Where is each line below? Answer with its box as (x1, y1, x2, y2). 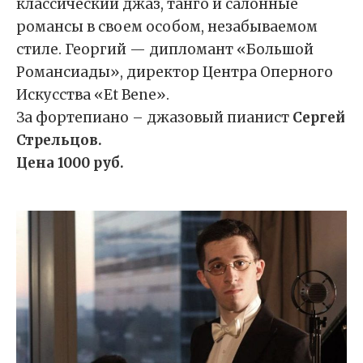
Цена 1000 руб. (16, 154, 124, 172)
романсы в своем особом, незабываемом (16, 18, 318, 36)
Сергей (293, 109, 345, 126)
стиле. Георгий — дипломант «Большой (16, 41, 314, 58)
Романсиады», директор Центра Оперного (16, 63, 333, 81)
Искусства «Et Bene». (16, 86, 169, 104)
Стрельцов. (16, 131, 102, 149)
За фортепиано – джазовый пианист (16, 109, 293, 126)
